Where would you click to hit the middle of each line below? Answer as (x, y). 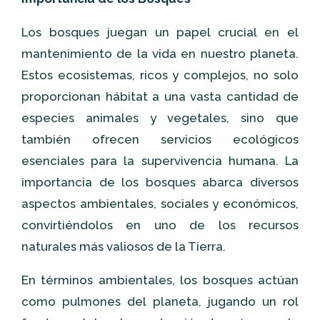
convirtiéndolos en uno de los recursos (160, 225)
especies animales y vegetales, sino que (160, 118)
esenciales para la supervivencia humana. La (160, 161)
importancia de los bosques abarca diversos (160, 182)
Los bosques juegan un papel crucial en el (160, 32)
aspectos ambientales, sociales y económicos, (160, 204)
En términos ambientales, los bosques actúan (160, 280)
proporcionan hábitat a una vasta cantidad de (160, 96)
